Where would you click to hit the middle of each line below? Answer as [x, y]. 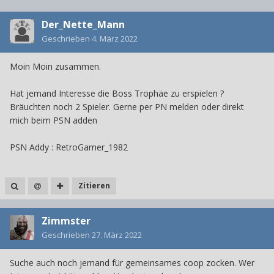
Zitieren [94, 186]
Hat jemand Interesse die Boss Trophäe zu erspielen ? [117, 94]
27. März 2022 [117, 235]
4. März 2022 [115, 39]
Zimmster [66, 221]
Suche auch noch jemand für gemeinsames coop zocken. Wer [132, 263]
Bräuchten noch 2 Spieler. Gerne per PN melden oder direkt [127, 107]
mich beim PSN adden [54, 120]
